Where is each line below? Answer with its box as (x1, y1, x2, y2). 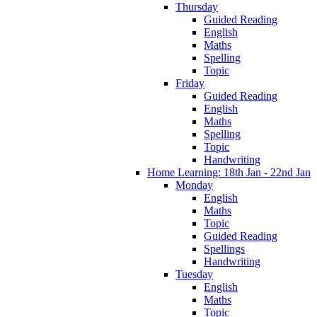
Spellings (204, 243, 245, 255)
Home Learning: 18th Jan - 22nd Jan (147, 166, 311, 179)
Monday (175, 179, 213, 192)
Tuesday (175, 268, 213, 281)
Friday (175, 77, 204, 90)
